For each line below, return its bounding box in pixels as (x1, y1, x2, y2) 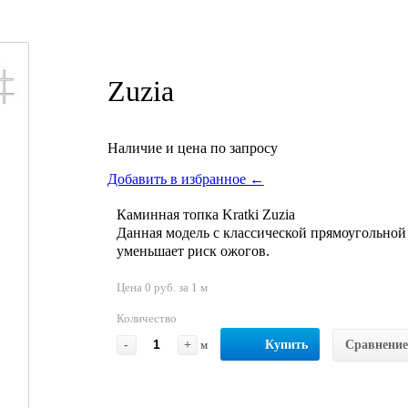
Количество (116, 311, 177, 325)
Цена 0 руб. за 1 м (116, 280, 208, 294)
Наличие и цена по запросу (107, 139, 278, 156)
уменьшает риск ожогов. (116, 242, 270, 259)
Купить (264, 337, 308, 352)
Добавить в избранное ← (107, 170, 264, 187)
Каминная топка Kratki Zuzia (116, 206, 295, 222)
